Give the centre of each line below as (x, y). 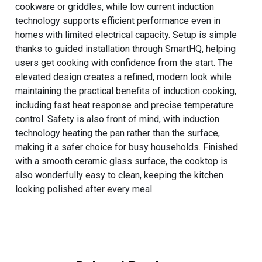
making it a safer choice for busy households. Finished (127, 147)
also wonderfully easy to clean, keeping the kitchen (120, 175)
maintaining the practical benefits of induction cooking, (126, 91)
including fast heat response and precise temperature (125, 105)
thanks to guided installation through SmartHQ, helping (126, 49)
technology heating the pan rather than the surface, (118, 133)
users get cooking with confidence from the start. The (124, 63)
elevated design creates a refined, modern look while (124, 77)
